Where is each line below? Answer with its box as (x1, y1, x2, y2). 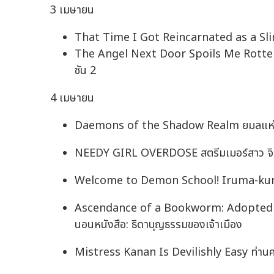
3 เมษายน (50, 2, 94, 19)
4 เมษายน (50, 90, 94, 107)
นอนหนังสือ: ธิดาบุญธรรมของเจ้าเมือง (75, 217, 242, 234)
